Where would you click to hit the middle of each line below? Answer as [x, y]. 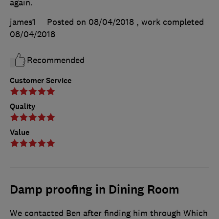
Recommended [56, 60]
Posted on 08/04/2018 [90, 22]
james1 [23, 22]
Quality [23, 106]
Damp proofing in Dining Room [95, 189]
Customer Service [41, 80]
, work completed [170, 22]
